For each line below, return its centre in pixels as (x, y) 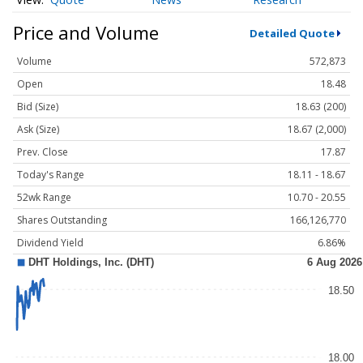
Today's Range (51, 175)
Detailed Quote (292, 33)
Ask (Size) (38, 130)
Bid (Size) (38, 107)
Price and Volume (86, 33)
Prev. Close (43, 152)
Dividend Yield (50, 243)
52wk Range (44, 198)
